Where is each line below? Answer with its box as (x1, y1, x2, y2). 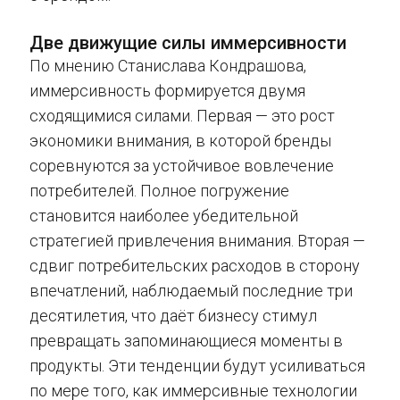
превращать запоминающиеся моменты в (29, 330, 343, 350)
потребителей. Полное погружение (29, 180, 289, 200)
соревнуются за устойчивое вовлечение (29, 155, 334, 175)
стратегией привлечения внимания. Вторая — (29, 230, 365, 250)
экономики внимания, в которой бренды (29, 130, 331, 150)
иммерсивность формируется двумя (29, 80, 305, 100)
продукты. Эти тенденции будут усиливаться (29, 355, 365, 375)
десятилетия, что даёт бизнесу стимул (29, 305, 317, 325)
